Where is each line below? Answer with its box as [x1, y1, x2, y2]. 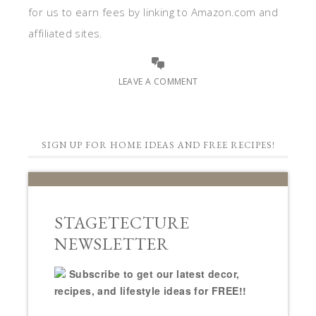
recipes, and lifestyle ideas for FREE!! [54, 284, 247, 298]
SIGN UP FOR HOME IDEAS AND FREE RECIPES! [41, 139, 275, 152]
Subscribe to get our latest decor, [68, 267, 240, 281]
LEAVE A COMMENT [118, 75, 198, 88]
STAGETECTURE [54, 212, 190, 234]
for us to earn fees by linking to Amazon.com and [28, 5, 279, 20]
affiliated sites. [28, 26, 103, 41]
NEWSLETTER [54, 233, 169, 255]
